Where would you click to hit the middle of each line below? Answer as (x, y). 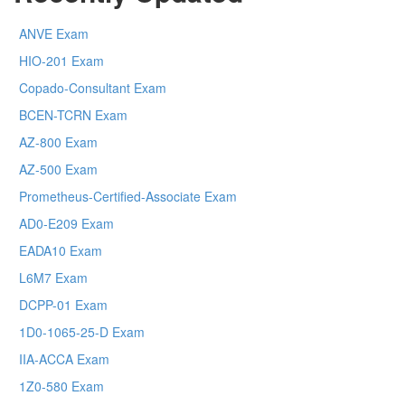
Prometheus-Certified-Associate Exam (128, 197)
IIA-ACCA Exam (64, 359)
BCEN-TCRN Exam (74, 115)
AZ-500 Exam (58, 170)
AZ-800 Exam (58, 142)
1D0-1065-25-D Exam (82, 332)
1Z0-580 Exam (61, 386)
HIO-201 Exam (61, 61)
